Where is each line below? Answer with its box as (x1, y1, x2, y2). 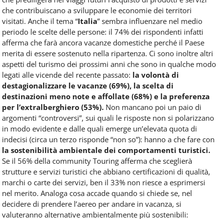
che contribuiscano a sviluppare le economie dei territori (2, 5, 192, 15)
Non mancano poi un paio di (104, 102, 201, 112)
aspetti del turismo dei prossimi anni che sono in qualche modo (2, 59, 216, 69)
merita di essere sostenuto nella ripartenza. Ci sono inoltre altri (2, 48, 213, 58)
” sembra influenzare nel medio (97, 16, 202, 26)
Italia (78, 16, 97, 26)
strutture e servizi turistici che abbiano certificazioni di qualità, (2, 166, 210, 176)
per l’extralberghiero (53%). (2, 102, 104, 112)
